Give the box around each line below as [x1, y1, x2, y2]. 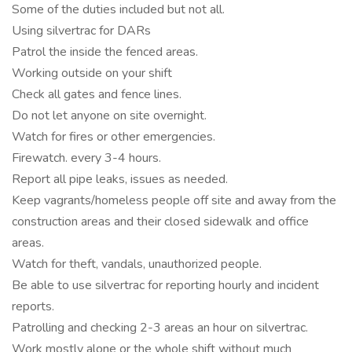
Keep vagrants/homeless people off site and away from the [12, 192, 336, 209]
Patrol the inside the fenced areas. [12, 43, 198, 60]
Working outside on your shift [12, 64, 172, 82]
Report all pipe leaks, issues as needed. [12, 170, 228, 188]
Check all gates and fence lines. [12, 86, 181, 103]
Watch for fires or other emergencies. [12, 128, 215, 145]
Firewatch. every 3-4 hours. [12, 149, 161, 167]
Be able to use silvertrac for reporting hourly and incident [12, 277, 319, 294]
